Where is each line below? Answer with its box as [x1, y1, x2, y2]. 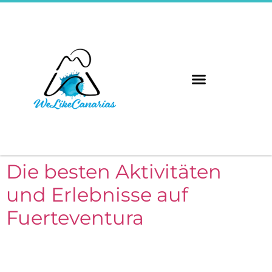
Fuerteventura [6, 206, 144, 230]
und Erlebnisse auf [6, 183, 188, 207]
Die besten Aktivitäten [6, 160, 222, 184]
